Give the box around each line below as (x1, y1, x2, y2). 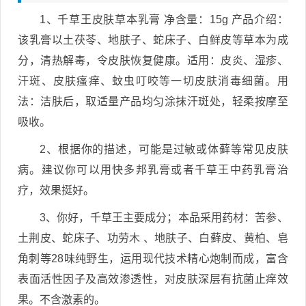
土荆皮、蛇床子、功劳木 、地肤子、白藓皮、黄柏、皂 (18, 232, 288, 244)
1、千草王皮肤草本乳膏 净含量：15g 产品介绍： (40, 13, 288, 25)
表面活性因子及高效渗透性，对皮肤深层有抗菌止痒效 (18, 273, 288, 285)
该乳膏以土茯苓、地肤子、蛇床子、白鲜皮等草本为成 (18, 33, 288, 46)
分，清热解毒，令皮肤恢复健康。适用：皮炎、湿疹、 (18, 54, 288, 66)
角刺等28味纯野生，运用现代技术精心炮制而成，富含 (18, 252, 288, 264)
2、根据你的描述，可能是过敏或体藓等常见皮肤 (40, 143, 288, 155)
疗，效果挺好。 (18, 184, 94, 196)
